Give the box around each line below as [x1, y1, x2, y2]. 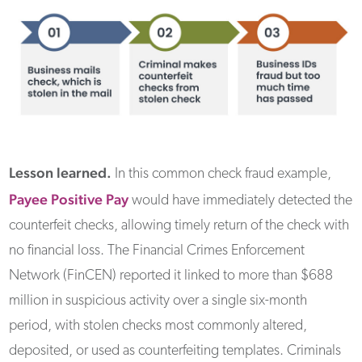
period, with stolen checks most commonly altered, [9, 318, 308, 335]
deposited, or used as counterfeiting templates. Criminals [9, 343, 342, 360]
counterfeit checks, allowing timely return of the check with [9, 218, 350, 234]
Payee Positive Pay [9, 191, 129, 208]
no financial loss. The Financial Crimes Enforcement [9, 243, 305, 259]
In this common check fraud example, [112, 166, 332, 183]
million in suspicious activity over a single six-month [9, 293, 308, 309]
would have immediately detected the [128, 193, 353, 209]
